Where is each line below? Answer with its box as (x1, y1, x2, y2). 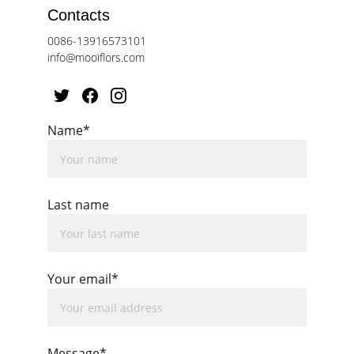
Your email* (47, 270, 119, 288)
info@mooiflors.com (47, 50, 145, 65)
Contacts (47, 6, 110, 24)
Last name (47, 196, 109, 213)
